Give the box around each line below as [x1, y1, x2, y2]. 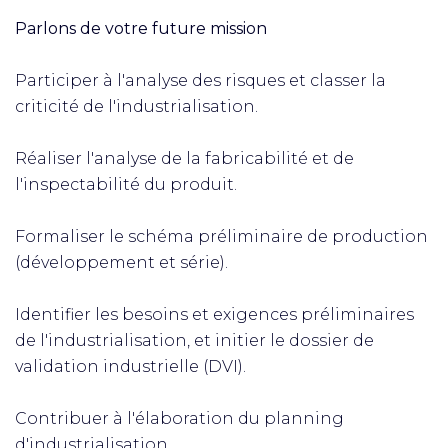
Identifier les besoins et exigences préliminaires [15, 305, 414, 324]
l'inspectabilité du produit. [15, 175, 237, 194]
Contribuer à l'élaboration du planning [15, 409, 344, 428]
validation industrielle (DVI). [15, 357, 246, 376]
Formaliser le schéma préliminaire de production [15, 227, 428, 246]
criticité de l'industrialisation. [15, 97, 258, 116]
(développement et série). [15, 253, 228, 272]
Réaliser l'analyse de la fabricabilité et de [15, 149, 354, 168]
